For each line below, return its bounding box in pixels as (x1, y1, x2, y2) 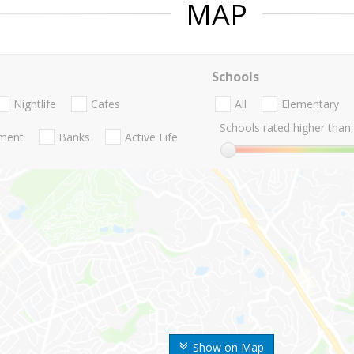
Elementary (281, 96, 339, 112)
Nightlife (13, 96, 56, 112)
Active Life (125, 129, 178, 145)
